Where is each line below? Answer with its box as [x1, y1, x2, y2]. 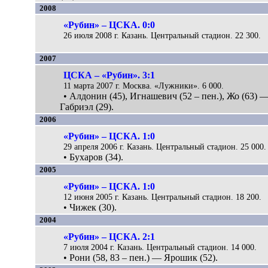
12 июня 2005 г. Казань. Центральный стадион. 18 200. [63, 191, 262, 202]
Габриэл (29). [59, 101, 114, 112]
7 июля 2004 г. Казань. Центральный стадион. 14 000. [63, 242, 257, 252]
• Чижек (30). [63, 202, 117, 212]
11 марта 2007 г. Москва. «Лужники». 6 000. [63, 80, 224, 90]
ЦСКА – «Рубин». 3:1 [63, 69, 156, 80]
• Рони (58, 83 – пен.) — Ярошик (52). [63, 252, 218, 263]
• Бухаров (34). [63, 151, 124, 162]
